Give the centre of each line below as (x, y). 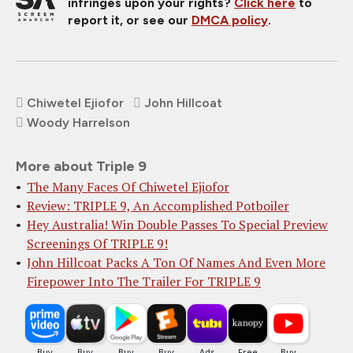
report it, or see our (130, 20)
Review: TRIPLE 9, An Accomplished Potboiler (158, 205)
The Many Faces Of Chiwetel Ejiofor (128, 186)
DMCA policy (230, 20)
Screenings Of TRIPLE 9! (97, 243)
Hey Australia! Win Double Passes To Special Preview (177, 224)
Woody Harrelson (78, 122)
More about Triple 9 (81, 166)
